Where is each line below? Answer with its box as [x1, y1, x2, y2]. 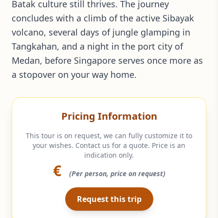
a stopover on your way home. [12, 68, 137, 80]
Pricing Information [61, 109, 157, 123]
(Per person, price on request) [69, 168, 165, 178]
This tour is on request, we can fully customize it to [26, 130, 192, 140]
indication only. [84, 150, 134, 160]
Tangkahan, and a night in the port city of [12, 40, 183, 52]
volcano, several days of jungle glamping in [12, 26, 190, 38]
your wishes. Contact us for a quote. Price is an [33, 140, 185, 150]
